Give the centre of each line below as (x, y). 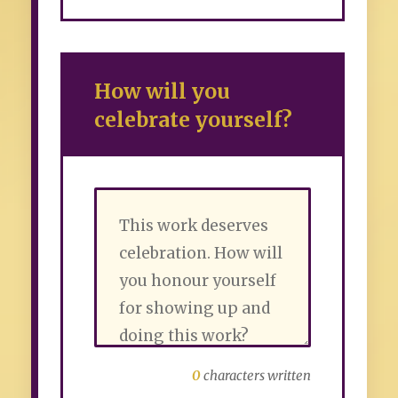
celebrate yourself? (193, 120)
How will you (162, 92)
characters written (256, 376)
